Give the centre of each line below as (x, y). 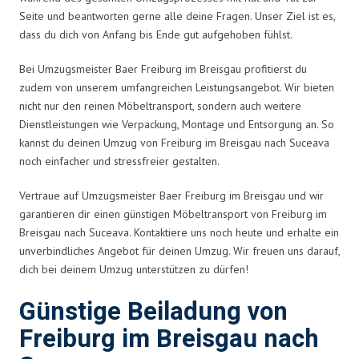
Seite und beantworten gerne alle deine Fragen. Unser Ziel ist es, (177, 16)
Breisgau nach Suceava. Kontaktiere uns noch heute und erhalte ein (179, 232)
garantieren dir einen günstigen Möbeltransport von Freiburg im (173, 214)
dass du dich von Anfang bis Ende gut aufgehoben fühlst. (156, 34)
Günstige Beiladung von (153, 312)
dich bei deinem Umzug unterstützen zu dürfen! (134, 269)
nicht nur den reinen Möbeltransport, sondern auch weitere (160, 105)
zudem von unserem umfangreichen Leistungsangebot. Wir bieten (177, 87)
